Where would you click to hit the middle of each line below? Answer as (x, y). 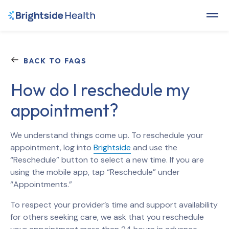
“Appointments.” (41, 184)
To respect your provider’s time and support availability (114, 205)
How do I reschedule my (100, 90)
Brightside (112, 147)
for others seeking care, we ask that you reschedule (107, 217)
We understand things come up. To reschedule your (107, 135)
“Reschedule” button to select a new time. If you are (107, 160)
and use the (154, 147)
